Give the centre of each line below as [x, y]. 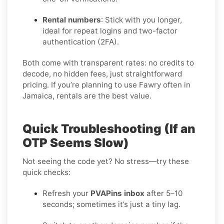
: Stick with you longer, [141, 19]
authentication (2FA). [81, 41]
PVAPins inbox [117, 193]
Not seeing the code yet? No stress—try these [106, 161]
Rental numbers [72, 19]
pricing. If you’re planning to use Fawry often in [106, 84]
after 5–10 [163, 193]
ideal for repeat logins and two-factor [110, 30]
